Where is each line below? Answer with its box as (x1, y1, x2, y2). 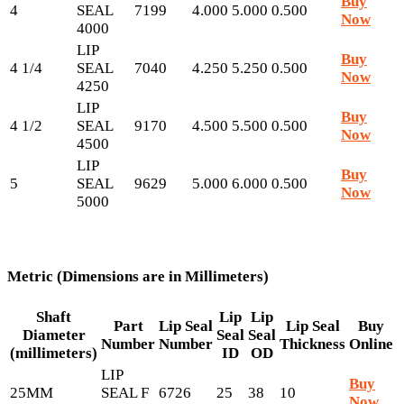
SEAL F (101, 384, 149, 402)
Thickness (280, 335, 345, 353)
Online (349, 335, 393, 353)
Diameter (22, 326, 86, 344)
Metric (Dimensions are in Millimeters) (7, 267, 269, 285)
